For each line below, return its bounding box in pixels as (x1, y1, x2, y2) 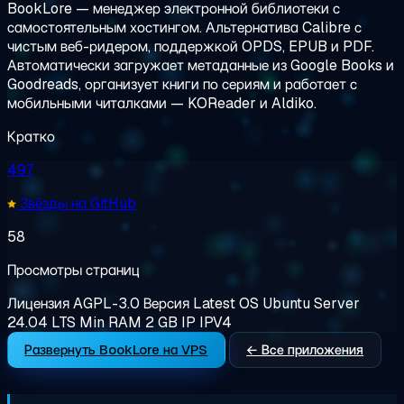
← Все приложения (246, 340, 364, 358)
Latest (193, 293, 235, 313)
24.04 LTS (7, 312, 76, 332)
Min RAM (79, 312, 145, 332)
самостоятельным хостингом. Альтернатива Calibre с (7, 17, 362, 37)
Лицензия (7, 293, 73, 313)
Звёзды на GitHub (16, 193, 136, 213)
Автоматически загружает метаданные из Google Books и (7, 55, 394, 75)
